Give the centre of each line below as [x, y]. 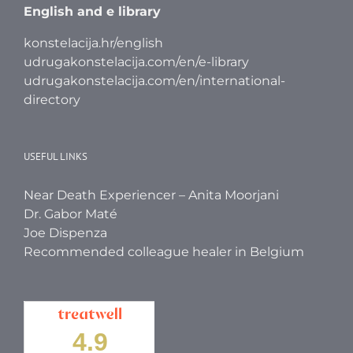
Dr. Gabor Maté [71, 214]
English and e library [92, 11]
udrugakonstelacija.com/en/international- [154, 80]
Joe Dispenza [65, 232]
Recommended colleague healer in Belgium [164, 251]
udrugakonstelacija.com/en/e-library [136, 61]
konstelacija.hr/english [93, 43]
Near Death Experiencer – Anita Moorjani [151, 195]
